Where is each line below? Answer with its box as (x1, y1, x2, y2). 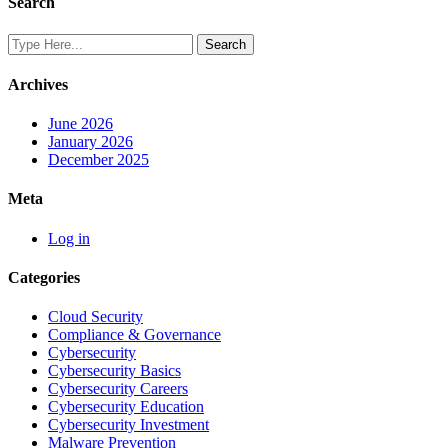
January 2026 (48, 133, 133, 151)
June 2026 (48, 115, 113, 133)
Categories (8, 268, 80, 286)
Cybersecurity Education (48, 398, 204, 416)
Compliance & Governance (48, 326, 221, 344)
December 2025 (48, 151, 149, 169)
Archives (8, 75, 68, 93)
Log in (48, 229, 90, 247)
